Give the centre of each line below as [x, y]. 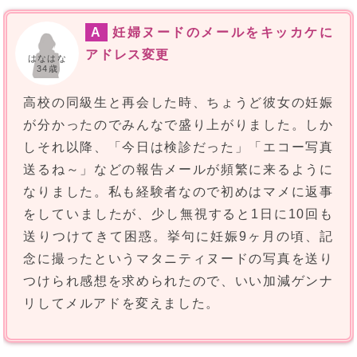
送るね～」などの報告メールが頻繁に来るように [178, 170]
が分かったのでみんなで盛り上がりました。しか [178, 125]
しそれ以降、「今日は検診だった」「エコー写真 [178, 147]
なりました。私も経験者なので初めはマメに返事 [178, 192]
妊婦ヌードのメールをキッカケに [223, 33]
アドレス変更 [128, 55]
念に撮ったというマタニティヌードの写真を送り [178, 259]
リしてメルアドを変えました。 [122, 304]
